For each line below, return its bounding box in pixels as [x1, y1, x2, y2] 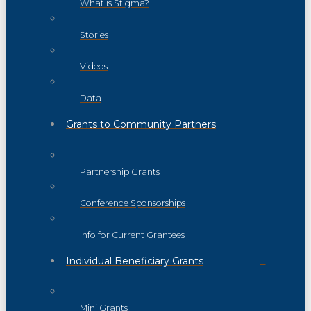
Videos [80, 61, 108, 72]
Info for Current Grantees [80, 229, 185, 240]
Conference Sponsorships [80, 198, 185, 209]
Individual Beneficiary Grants [66, 255, 203, 268]
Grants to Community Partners [66, 118, 216, 131]
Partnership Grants [80, 166, 160, 177]
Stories [80, 29, 108, 40]
